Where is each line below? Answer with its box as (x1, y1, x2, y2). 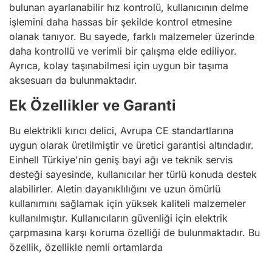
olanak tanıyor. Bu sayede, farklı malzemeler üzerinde (9, 30, 254, 42)
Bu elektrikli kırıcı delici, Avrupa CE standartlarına (9, 124, 234, 137)
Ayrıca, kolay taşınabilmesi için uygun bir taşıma (9, 59, 228, 72)
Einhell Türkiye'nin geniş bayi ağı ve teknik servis (9, 154, 233, 166)
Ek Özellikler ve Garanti (9, 97, 176, 114)
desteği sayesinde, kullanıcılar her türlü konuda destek (9, 168, 257, 180)
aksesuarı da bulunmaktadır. (9, 74, 137, 86)
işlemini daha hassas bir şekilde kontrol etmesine (9, 16, 232, 28)
